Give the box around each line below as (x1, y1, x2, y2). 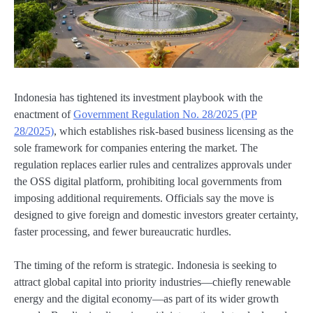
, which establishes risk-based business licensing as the (54, 125, 293, 138)
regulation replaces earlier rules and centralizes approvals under (14, 159, 291, 171)
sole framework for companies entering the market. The (14, 142, 258, 154)
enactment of (14, 108, 73, 121)
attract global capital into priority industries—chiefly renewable (14, 276, 291, 289)
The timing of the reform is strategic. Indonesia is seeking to (14, 259, 277, 272)
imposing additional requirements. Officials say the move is (14, 192, 274, 205)
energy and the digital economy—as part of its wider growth (14, 293, 279, 305)
